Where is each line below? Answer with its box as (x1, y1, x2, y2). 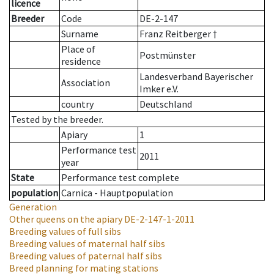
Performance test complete (61, 171, 179, 184)
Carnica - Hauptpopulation (61, 187, 173, 199)
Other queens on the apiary (9, 213, 122, 226)
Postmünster (139, 49, 196, 62)
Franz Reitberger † (139, 28, 217, 40)
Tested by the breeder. (11, 113, 103, 126)
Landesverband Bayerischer (139, 70, 253, 83)
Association (61, 76, 110, 89)
